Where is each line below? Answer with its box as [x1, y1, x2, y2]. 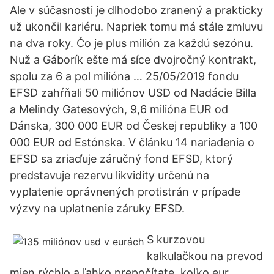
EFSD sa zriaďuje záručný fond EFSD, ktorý [10, 152, 233, 165]
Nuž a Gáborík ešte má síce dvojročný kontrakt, [10, 53, 256, 66]
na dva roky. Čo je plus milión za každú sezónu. [10, 37, 253, 50]
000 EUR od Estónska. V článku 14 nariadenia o [10, 136, 254, 149]
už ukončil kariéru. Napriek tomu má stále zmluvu [10, 20, 263, 33]
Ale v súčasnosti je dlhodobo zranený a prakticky [10, 4, 263, 17]
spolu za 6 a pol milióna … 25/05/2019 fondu [10, 70, 239, 83]
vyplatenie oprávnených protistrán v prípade [10, 185, 240, 198]
